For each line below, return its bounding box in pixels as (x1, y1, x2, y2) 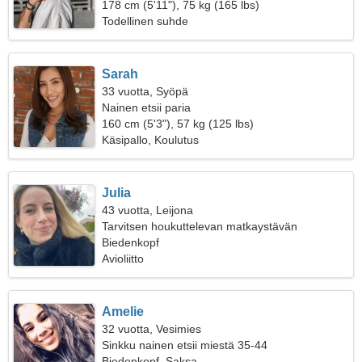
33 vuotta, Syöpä (102, 85, 189, 98)
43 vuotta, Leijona (102, 204, 194, 217)
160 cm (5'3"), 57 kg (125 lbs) (102, 117, 255, 130)
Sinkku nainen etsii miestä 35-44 (102, 339, 268, 351)
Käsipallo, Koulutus (102, 133, 200, 146)
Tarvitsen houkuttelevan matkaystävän (102, 220, 298, 233)
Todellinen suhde (102, 15, 189, 27)
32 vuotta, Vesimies (102, 322, 202, 335)
